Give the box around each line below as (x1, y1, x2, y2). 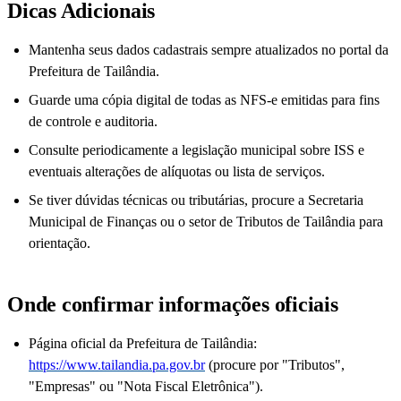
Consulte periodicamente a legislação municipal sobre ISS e (29, 142, 364, 158)
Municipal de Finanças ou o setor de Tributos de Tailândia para (29, 214, 383, 230)
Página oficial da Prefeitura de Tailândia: (29, 336, 257, 352)
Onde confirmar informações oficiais (7, 293, 338, 317)
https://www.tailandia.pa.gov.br (29, 357, 205, 373)
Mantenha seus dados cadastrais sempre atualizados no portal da (29, 42, 388, 58)
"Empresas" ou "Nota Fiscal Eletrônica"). (29, 379, 263, 395)
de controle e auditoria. (29, 114, 158, 130)
